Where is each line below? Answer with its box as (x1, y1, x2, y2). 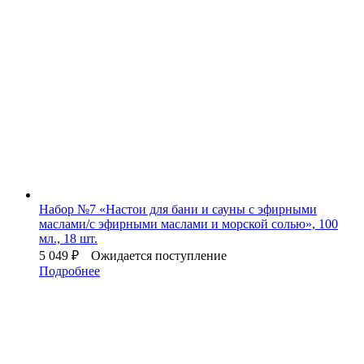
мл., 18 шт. (39, 231, 97, 245)
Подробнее (39, 263, 100, 278)
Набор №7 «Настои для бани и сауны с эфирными (39, 201, 317, 216)
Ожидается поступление (91, 248, 227, 262)
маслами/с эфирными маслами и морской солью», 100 (39, 216, 338, 231)
